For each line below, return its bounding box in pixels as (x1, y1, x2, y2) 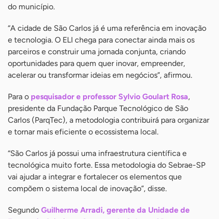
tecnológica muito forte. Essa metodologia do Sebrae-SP (8, 160, 205, 170)
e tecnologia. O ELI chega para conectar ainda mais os (8, 35, 195, 44)
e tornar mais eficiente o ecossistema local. (8, 127, 158, 136)
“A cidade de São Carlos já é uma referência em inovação (8, 23, 206, 33)
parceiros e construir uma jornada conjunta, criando (8, 46, 186, 56)
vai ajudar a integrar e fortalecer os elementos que (8, 172, 182, 181)
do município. (8, 1, 55, 11)
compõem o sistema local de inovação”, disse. (8, 183, 167, 193)
